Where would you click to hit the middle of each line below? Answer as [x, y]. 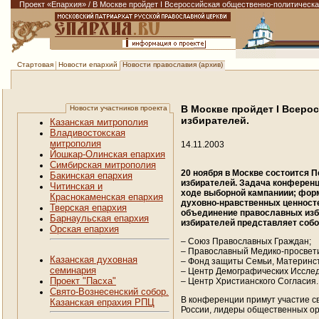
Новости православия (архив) [173, 64]
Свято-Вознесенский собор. [109, 292]
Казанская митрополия [99, 122]
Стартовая [35, 64]
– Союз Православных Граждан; [246, 241]
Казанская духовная [94, 260]
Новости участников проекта [117, 108]
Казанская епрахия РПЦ [102, 302]
